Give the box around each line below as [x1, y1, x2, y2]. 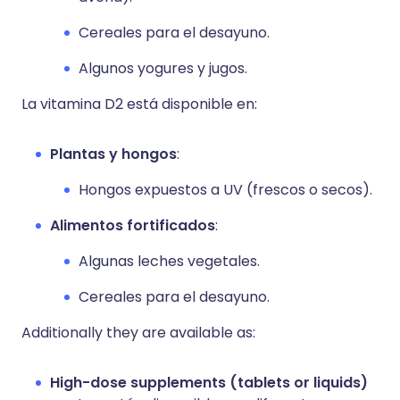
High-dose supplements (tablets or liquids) [50, 372, 368, 393]
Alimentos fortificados [50, 215, 215, 236]
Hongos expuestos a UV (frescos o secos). [79, 179, 372, 200]
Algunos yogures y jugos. [79, 58, 247, 79]
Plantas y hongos [50, 144, 177, 164]
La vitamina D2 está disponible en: [21, 94, 257, 114]
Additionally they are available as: [21, 322, 255, 343]
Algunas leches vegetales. [79, 251, 260, 271]
